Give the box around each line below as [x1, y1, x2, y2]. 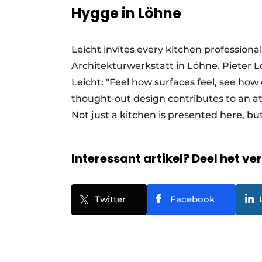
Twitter [95, 193, 126, 205]
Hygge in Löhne [71, 3, 181, 23]
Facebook [170, 193, 215, 205]
